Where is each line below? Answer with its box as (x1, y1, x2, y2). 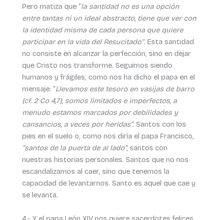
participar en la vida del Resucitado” (22, 37, 144, 47)
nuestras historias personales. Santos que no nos (22, 155, 189, 165)
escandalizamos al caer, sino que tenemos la (22, 167, 169, 176)
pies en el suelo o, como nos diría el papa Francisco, (22, 132, 194, 141)
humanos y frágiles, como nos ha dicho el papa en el (22, 73, 195, 82)
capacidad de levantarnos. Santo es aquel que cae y (22, 179, 195, 188)
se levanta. (22, 191, 58, 200)
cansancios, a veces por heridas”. (22, 120, 136, 129)
